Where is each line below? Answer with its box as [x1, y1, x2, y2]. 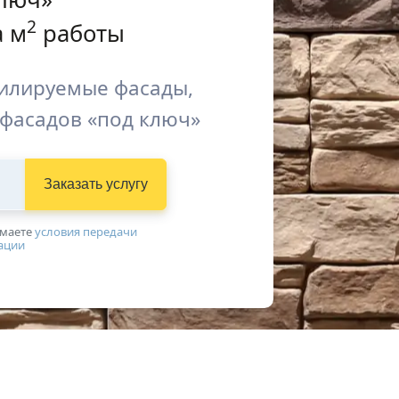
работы [36, 18, 125, 49]
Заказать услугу [43, 176, 148, 191]
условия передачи [34, 224, 137, 240]
